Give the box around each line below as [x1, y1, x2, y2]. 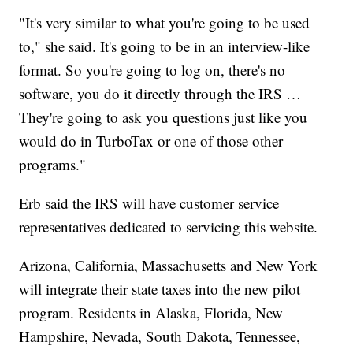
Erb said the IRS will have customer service [19, 192, 280, 213]
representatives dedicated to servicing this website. [19, 216, 318, 236]
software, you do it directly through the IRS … [19, 83, 302, 103]
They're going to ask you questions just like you [19, 106, 308, 127]
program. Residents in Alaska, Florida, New [19, 302, 284, 322]
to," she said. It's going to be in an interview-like [19, 35, 310, 56]
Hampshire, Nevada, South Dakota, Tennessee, [19, 325, 301, 346]
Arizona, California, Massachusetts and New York [19, 255, 318, 275]
